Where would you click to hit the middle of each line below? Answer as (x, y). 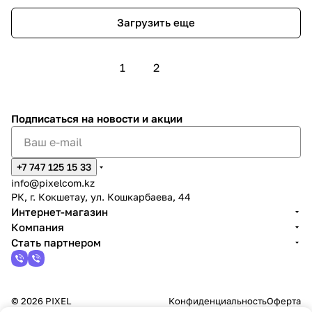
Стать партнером (56, 242)
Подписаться (46, 118)
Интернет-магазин (60, 212)
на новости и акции (132, 118)
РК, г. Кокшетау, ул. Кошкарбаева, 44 (101, 197)
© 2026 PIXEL (41, 301)
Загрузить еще (156, 23)
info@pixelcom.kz (53, 183)
